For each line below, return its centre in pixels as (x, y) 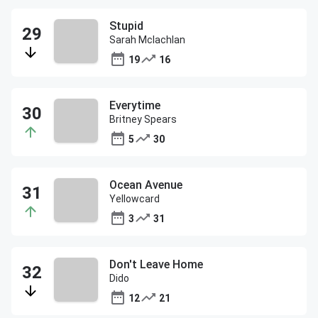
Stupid (126, 26)
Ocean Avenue (146, 185)
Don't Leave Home (156, 264)
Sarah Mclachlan (147, 40)
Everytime (135, 105)
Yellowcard (135, 199)
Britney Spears (143, 119)
